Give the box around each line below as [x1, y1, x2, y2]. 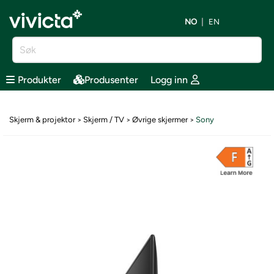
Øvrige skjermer [132, 115, 188, 124]
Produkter [18, 74, 61, 86]
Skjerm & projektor [9, 115, 75, 124]
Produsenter [84, 74, 138, 86]
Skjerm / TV [83, 115, 124, 124]
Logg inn [150, 74, 188, 86]
